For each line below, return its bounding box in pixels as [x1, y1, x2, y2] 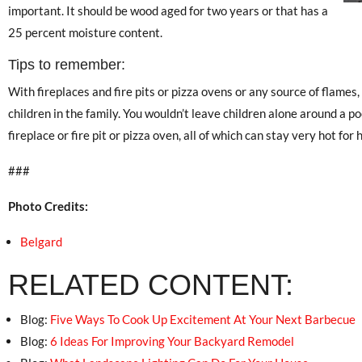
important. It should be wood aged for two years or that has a [8, 3, 328, 19]
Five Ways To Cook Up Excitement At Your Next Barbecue [50, 312, 356, 327]
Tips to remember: [8, 57, 125, 74]
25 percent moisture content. [8, 25, 162, 40]
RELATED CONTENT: [8, 268, 293, 302]
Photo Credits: [8, 199, 88, 214]
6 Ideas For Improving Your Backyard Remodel [50, 334, 294, 349]
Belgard [20, 234, 62, 250]
